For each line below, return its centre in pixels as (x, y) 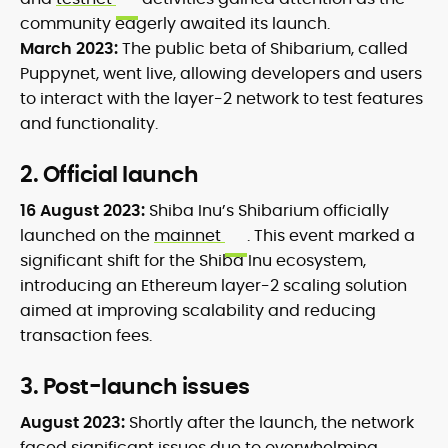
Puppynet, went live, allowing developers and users (221, 74)
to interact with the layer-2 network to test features (221, 99)
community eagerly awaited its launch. (175, 24)
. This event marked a (331, 236)
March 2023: (71, 49)
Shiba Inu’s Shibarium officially (269, 211)
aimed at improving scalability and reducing (198, 311)
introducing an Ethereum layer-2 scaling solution (213, 286)
